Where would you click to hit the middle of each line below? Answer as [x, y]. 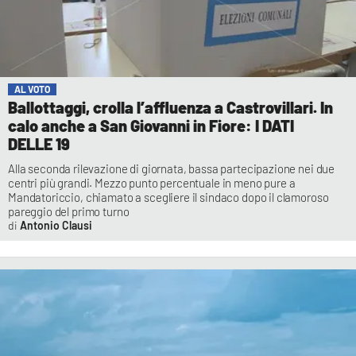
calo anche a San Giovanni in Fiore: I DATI [151, 126]
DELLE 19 [39, 144]
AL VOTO [32, 89]
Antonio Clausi [56, 226]
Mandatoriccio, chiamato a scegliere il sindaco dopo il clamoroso [168, 197]
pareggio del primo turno [69, 212]
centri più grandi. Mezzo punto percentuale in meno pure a [152, 183]
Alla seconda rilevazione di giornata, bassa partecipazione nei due [172, 169]
